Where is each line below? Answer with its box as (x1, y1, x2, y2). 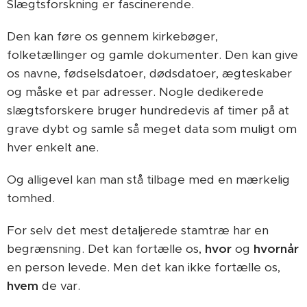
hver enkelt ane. (7, 140, 99, 155)
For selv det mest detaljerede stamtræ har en (7, 223, 269, 238)
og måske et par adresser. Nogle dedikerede (7, 84, 264, 99)
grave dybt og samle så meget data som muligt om (7, 121, 297, 136)
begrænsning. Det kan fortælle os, (7, 241, 205, 256)
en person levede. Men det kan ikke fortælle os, (7, 260, 280, 275)
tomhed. (7, 191, 55, 206)
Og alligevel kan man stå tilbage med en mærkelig (7, 172, 290, 187)
